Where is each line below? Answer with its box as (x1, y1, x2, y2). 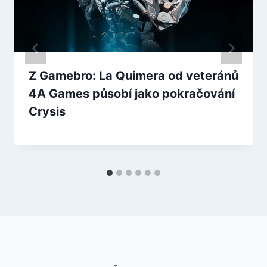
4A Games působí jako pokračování (29, 86, 235, 101)
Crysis (29, 104, 66, 119)
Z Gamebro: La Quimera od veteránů (29, 69, 238, 83)
